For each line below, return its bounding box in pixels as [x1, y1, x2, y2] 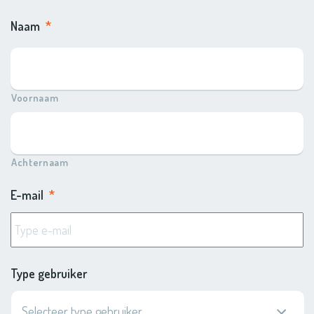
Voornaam [11, 90, 59, 104]
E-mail [11, 186, 43, 203]
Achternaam [11, 155, 69, 168]
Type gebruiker [11, 265, 87, 281]
